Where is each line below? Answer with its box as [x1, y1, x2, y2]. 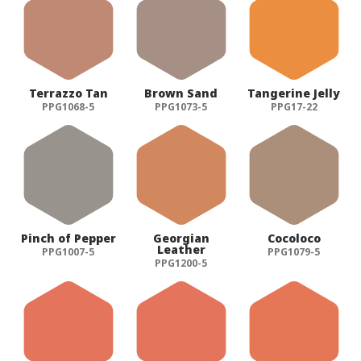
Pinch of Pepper [20, 230, 116, 247]
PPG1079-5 [268, 245, 321, 259]
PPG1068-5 [42, 100, 95, 114]
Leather [156, 242, 205, 258]
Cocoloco [267, 230, 321, 247]
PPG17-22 [270, 100, 317, 114]
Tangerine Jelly [247, 85, 341, 102]
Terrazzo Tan [28, 85, 108, 102]
